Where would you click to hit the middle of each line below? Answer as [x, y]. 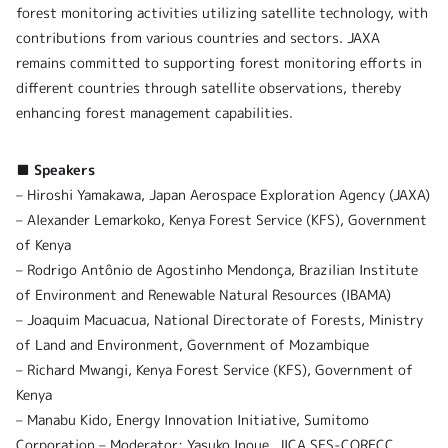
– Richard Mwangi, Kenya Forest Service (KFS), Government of [214, 370]
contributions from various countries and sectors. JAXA [198, 38]
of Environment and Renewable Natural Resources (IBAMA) [203, 295]
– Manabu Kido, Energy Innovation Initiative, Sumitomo [192, 420]
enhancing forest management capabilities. [154, 113]
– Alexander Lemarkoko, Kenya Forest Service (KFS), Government [221, 220]
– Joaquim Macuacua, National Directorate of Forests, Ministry [219, 320]
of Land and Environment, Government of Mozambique [192, 345]
